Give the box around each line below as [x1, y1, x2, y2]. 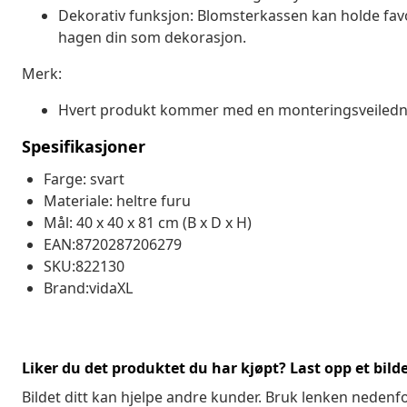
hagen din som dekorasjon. [58, 26, 246, 47]
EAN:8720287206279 [44, 233, 182, 254]
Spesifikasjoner [22, 134, 145, 157]
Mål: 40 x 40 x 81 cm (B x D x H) [44, 212, 252, 233]
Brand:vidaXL [44, 277, 133, 298]
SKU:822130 [44, 255, 124, 276]
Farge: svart [44, 168, 124, 189]
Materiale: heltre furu [44, 190, 191, 211]
